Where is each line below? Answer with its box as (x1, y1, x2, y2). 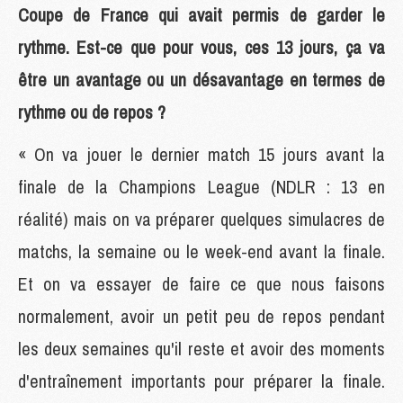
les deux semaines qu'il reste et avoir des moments (18, 336, 385, 361)
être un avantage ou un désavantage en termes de (18, 67, 385, 92)
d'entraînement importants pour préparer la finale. (18, 368, 385, 393)
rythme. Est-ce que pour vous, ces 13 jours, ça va (18, 34, 385, 59)
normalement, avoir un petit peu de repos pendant (18, 303, 385, 328)
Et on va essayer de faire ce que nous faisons (18, 271, 385, 296)
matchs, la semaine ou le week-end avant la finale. (18, 238, 385, 264)
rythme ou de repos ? (18, 99, 166, 124)
